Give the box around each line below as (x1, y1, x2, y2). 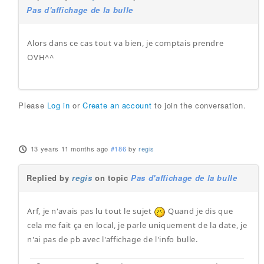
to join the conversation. (151, 100, 246, 111)
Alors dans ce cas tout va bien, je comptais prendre (27, 38, 224, 48)
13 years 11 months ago (30, 144, 108, 153)
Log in (47, 100, 70, 111)
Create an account (82, 100, 152, 111)
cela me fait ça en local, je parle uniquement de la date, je (27, 220, 247, 230)
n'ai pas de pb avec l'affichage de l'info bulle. (27, 234, 198, 245)
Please (18, 100, 47, 111)
